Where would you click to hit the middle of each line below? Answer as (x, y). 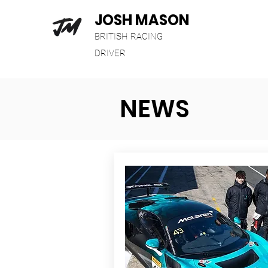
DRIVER (110, 53)
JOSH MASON (142, 20)
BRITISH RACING (129, 36)
